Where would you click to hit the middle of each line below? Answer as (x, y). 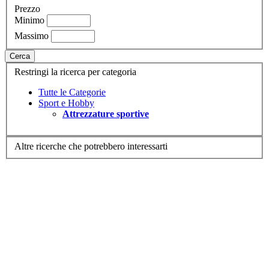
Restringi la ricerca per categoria (75, 72)
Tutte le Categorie (72, 92)
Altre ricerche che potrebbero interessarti (91, 146)
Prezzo (27, 8)
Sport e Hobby (66, 103)
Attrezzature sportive (106, 114)
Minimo (29, 20)
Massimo (32, 35)
